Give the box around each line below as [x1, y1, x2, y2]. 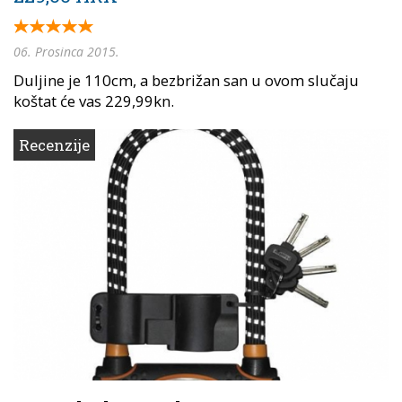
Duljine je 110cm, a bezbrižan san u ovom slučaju [13, 70, 359, 92]
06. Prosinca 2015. [13, 43, 119, 61]
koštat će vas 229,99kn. [13, 91, 174, 112]
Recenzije [19, 135, 90, 156]
